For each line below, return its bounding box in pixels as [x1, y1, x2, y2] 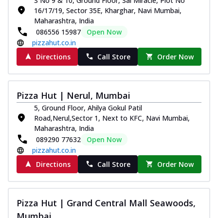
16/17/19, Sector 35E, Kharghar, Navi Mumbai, [34, 5, 182, 15]
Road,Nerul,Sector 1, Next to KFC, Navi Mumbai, [34, 113, 190, 123]
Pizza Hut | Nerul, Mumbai [17, 89, 130, 101]
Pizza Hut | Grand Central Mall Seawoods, [17, 197, 196, 209]
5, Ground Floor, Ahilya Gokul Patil [34, 103, 142, 112]
